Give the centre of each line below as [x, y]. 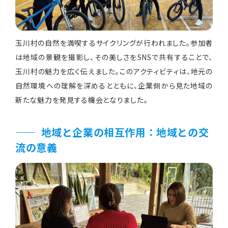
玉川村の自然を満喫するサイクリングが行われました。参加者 [114, 43]
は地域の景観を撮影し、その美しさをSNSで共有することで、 [114, 57]
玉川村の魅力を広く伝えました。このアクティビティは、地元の [114, 71]
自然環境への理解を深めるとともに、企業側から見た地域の [114, 85]
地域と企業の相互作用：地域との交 [125, 132]
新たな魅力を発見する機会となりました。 [82, 100]
